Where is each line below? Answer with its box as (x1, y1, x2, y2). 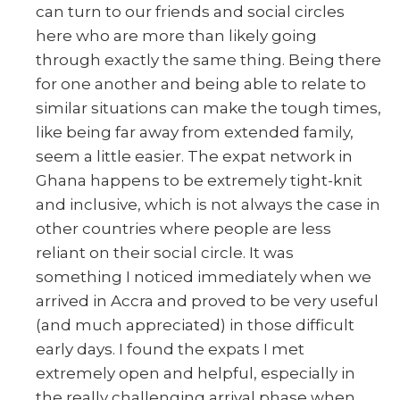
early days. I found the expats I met (36, 339, 304, 358)
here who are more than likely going (36, 26, 317, 45)
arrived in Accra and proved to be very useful (36, 291, 379, 310)
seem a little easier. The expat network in (36, 146, 353, 165)
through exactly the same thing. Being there (36, 50, 381, 69)
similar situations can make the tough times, (36, 98, 381, 117)
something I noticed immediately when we (36, 267, 371, 286)
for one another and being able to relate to (36, 74, 366, 93)
